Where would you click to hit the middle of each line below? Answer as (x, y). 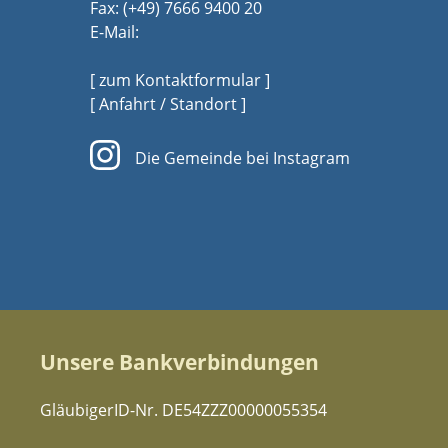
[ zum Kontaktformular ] (180, 80)
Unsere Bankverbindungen (179, 361)
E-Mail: (114, 32)
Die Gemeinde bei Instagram (242, 157)
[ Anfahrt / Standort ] (168, 104)
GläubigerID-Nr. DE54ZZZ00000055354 (183, 410)
